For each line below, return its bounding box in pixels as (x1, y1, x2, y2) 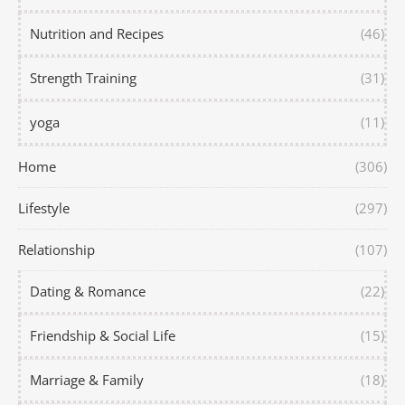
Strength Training (30, 69, 137, 88)
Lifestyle (18, 199, 70, 218)
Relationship (18, 240, 95, 259)
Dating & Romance (30, 282, 146, 301)
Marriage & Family (30, 371, 144, 390)
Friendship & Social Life (30, 326, 175, 345)
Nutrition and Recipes (30, 24, 164, 43)
